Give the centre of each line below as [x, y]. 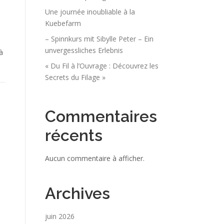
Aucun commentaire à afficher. [95, 158]
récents [74, 135]
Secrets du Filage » [75, 77]
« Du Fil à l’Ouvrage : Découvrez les [102, 66]
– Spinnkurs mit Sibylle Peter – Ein [99, 39]
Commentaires [101, 116]
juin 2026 [60, 216]
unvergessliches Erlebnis [84, 50]
